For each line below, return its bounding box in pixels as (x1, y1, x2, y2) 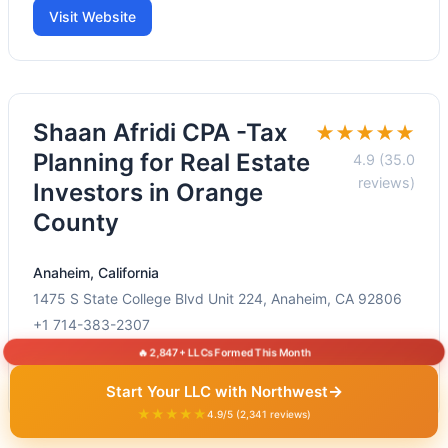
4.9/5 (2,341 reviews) (207, 408, 311, 420)
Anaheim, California (33, 264, 159, 282)
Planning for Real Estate (33, 148, 310, 178)
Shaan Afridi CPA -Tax (33, 118, 288, 148)
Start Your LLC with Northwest (105, 381, 328, 401)
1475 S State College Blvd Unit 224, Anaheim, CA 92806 (33, 290, 402, 308)
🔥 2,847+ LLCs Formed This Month (139, 345, 309, 359)
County (33, 208, 119, 238)
